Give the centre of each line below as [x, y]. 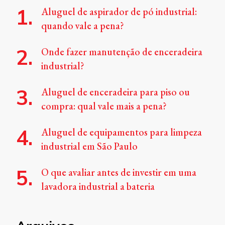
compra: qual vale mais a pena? [104, 106]
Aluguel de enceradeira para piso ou [116, 92]
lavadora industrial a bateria [98, 187]
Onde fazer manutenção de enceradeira [122, 52]
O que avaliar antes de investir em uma [119, 173]
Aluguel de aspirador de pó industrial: [119, 12]
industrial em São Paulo [89, 146]
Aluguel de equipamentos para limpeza [122, 132]
